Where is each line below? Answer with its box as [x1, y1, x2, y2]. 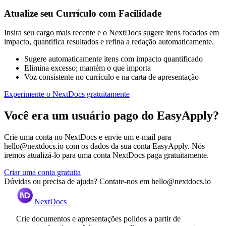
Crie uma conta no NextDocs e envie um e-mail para [4, 133, 171, 142]
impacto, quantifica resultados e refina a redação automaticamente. [4, 37, 214, 46]
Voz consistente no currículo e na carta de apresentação [24, 73, 199, 82]
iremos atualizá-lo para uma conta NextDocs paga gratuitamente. [4, 151, 209, 160]
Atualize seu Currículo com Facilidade [4, 8, 161, 19]
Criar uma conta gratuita [4, 168, 81, 177]
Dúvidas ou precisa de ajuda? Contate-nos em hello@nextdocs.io [4, 177, 211, 186]
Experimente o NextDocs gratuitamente [4, 90, 130, 99]
